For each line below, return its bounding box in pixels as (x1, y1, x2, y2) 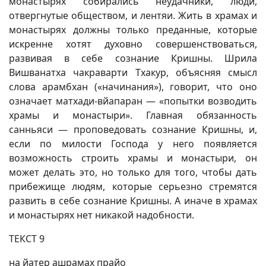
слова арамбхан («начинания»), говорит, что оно (9, 80, 257, 93)
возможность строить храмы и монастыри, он (9, 151, 257, 164)
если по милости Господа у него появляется (9, 137, 257, 150)
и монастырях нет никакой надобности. (9, 208, 194, 221)
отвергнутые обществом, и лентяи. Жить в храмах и (9, 9, 257, 22)
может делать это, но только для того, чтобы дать (9, 166, 257, 179)
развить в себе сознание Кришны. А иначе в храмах (9, 194, 257, 207)
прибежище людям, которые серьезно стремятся (9, 180, 257, 193)
